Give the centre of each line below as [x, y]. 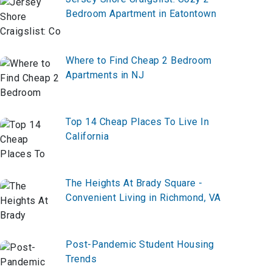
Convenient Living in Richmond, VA [143, 198]
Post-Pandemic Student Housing [140, 245]
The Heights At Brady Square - [134, 183]
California [87, 137]
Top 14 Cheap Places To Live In [137, 122]
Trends [81, 259]
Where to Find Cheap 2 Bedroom [139, 61]
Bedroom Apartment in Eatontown [141, 14]
